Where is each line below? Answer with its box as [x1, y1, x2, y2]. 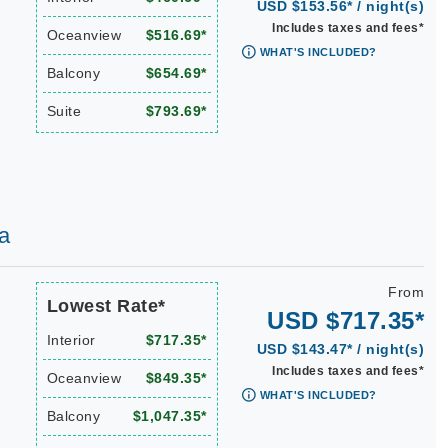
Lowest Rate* [46, 296, 166, 316]
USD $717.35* [267, 307, 424, 334]
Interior [46, 332, 96, 348]
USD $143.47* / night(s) [256, 341, 424, 357]
